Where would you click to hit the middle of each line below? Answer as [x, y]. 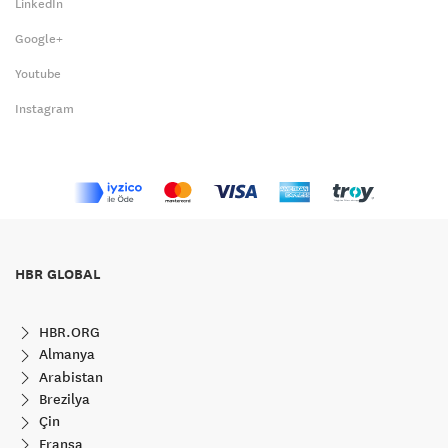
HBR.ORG [67, 332]
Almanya [65, 354]
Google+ [39, 38]
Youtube [38, 73]
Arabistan [69, 376]
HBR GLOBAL [57, 275]
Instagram [44, 108]
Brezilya [62, 398]
